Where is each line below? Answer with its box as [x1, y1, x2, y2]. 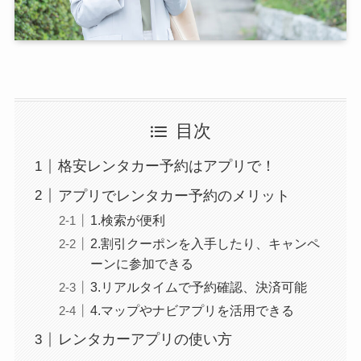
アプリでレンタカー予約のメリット [57, 188, 290, 205]
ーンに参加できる [89, 256, 193, 272]
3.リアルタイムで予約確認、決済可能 [89, 280, 307, 295]
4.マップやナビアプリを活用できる [89, 303, 294, 318]
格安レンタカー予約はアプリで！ [57, 158, 276, 175]
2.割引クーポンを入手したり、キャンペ [89, 236, 320, 251]
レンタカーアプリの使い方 [57, 331, 232, 348]
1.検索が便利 [89, 213, 165, 228]
